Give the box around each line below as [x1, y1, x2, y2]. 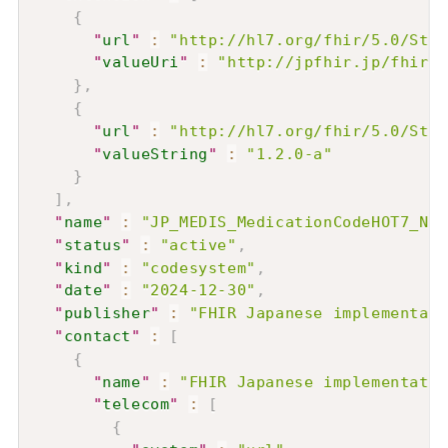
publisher [63, 304, 151, 323]
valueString [102, 144, 208, 163]
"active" [159, 235, 237, 254]
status [63, 235, 122, 254]
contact [63, 327, 132, 346]
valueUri [102, 53, 180, 72]
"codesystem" [140, 258, 256, 277]
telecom [102, 395, 170, 414]
